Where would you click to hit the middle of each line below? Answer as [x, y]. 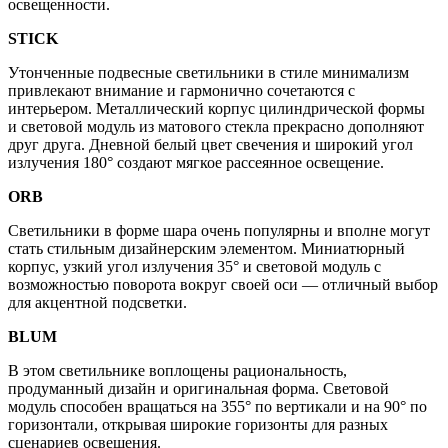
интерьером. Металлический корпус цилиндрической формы [216, 108]
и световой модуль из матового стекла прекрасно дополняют [216, 126]
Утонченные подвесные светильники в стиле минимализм [208, 72]
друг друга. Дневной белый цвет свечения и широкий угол [210, 144]
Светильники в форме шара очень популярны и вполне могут [219, 230]
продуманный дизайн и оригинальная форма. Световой [198, 388]
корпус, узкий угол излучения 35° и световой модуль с [194, 266]
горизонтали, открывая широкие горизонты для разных [198, 424]
